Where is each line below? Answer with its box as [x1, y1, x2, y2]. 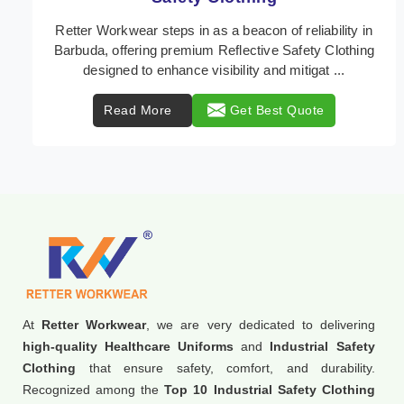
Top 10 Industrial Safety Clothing [164, 381, 375, 397]
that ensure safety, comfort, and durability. [76, 360, 375, 375]
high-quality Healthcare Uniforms [23, 338, 234, 353]
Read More [108, 102, 177, 117]
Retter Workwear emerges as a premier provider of [64, 41, 373, 58]
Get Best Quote [234, 102, 329, 117]
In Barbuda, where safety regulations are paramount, [60, 22, 378, 38]
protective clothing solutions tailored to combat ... [354, 61, 366, 78]
